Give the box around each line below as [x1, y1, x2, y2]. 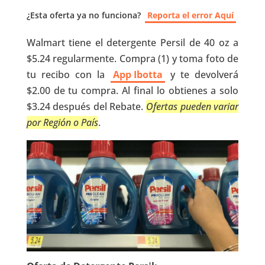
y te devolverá [164, 68, 239, 81]
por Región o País [26, 116, 98, 129]
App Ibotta [112, 68, 163, 81]
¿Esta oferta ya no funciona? [26, 9, 141, 21]
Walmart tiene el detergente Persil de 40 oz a [26, 36, 239, 49]
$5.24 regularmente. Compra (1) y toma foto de [26, 52, 239, 65]
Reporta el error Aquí [147, 9, 234, 21]
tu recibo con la [26, 68, 111, 81]
